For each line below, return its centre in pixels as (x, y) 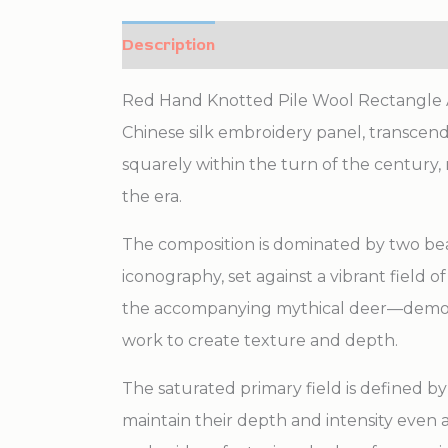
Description (168, 45)
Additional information (323, 45)
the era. (152, 196)
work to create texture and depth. (260, 340)
